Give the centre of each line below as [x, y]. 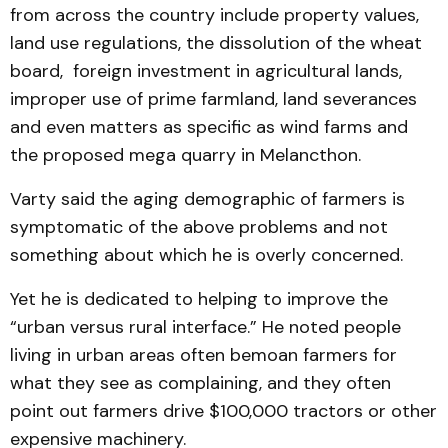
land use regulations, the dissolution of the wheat [216, 43]
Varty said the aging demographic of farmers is [207, 199]
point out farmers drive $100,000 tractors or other [223, 411]
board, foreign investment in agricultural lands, [206, 71]
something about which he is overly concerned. [206, 255]
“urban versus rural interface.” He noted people [205, 327]
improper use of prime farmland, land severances [213, 99]
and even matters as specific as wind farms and [209, 127]
